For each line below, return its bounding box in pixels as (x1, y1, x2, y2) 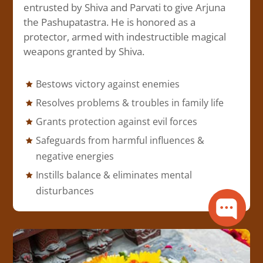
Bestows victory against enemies (35, 77, 180, 90)
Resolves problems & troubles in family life (35, 96, 224, 109)
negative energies (35, 149, 114, 163)
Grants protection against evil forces (35, 114, 197, 128)
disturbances (35, 184, 94, 197)
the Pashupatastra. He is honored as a (23, 15, 196, 29)
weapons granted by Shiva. (23, 44, 145, 58)
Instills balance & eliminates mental (35, 168, 192, 181)
